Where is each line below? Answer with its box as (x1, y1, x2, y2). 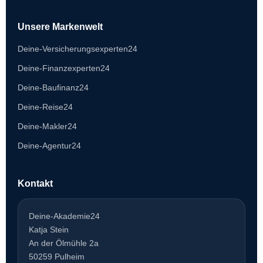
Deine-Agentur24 (18, 140, 81, 150)
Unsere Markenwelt (18, 21, 103, 32)
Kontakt (18, 178, 53, 188)
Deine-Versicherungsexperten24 (18, 43, 137, 53)
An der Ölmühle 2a (29, 238, 99, 248)
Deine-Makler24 (18, 121, 77, 131)
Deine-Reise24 (18, 102, 73, 112)
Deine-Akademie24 (29, 211, 100, 221)
